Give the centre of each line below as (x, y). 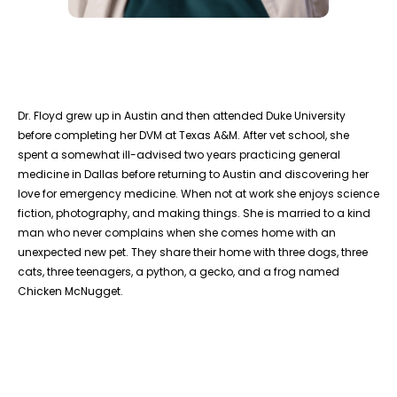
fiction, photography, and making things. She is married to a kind (194, 214)
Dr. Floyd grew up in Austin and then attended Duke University (182, 116)
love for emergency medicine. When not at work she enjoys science (198, 194)
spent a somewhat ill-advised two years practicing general (179, 155)
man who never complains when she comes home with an (177, 233)
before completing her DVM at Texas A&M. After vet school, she (183, 136)
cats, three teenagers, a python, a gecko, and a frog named (179, 272)
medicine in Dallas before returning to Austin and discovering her (193, 175)
